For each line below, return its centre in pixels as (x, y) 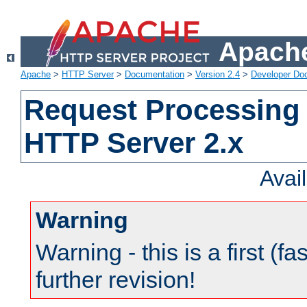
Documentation (155, 75)
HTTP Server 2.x (134, 143)
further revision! (115, 280)
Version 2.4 (218, 75)
